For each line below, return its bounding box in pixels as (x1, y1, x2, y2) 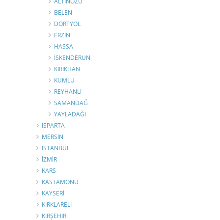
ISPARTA (42, 121, 65, 130)
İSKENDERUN (54, 53, 90, 62)
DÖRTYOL (54, 19, 81, 28)
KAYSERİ (42, 189, 64, 197)
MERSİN (42, 132, 63, 141)
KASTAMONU (42, 177, 79, 186)
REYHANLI (54, 87, 82, 96)
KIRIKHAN (54, 64, 80, 73)
